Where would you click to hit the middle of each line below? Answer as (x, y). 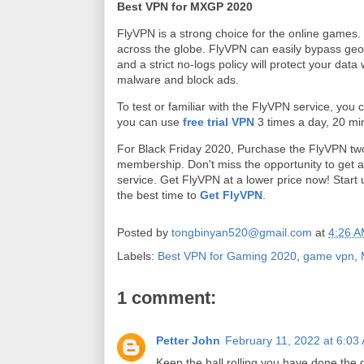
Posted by (144, 232)
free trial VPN (219, 121)
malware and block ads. (180, 79)
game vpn (329, 256)
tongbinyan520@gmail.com (242, 232)
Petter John (188, 340)
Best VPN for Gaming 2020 (227, 256)
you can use (150, 121)
